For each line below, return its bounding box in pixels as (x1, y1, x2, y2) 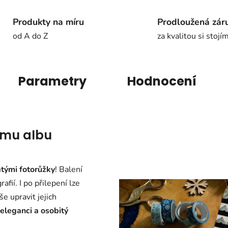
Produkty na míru (12, 15, 84, 28)
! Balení (55, 164, 82, 176)
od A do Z (12, 30, 48, 42)
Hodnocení (127, 73, 196, 90)
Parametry (18, 73, 87, 90)
